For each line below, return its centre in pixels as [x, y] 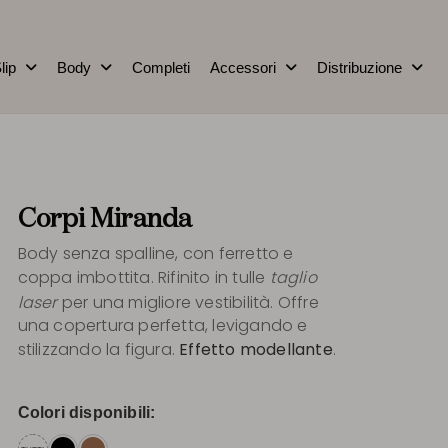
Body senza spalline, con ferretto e [155, 253]
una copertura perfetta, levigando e [162, 325]
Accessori [243, 67]
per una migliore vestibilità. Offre [188, 302]
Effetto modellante [256, 349]
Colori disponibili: [86, 412]
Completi [161, 67]
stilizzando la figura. [98, 349]
